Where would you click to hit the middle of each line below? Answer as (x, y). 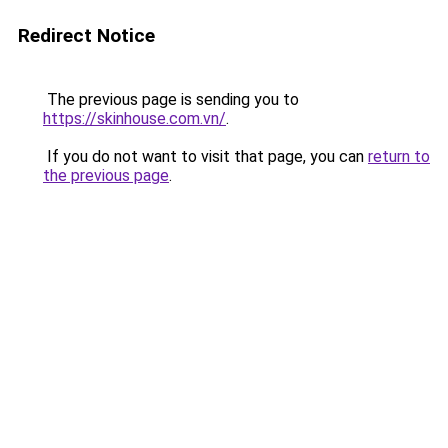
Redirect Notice (86, 35)
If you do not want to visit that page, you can (205, 156)
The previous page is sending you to (171, 99)
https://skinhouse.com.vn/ (134, 118)
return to (399, 156)
